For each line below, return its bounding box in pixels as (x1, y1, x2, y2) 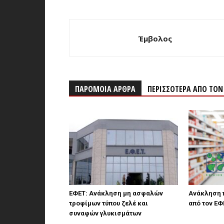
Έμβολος (138, 33, 172, 43)
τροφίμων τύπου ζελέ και (69, 199, 148, 207)
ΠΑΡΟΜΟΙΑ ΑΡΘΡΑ (75, 83, 135, 94)
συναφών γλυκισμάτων (69, 209, 141, 217)
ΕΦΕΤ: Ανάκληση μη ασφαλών (69, 189, 163, 197)
